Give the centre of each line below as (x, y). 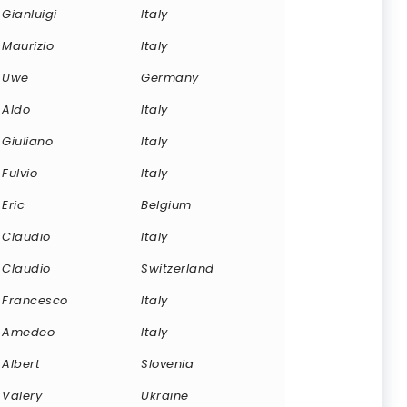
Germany (170, 77)
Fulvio (20, 173)
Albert (21, 363)
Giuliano (27, 141)
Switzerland (178, 268)
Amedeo (28, 332)
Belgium (166, 204)
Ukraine (165, 395)
